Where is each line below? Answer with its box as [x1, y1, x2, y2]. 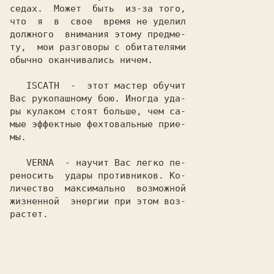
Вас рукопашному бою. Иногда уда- [10, 93, 186, 104]
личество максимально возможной [10, 183, 186, 194]
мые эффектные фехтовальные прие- [10, 119, 186, 130]
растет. [10, 209, 48, 220]
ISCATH [26, 80, 59, 91]
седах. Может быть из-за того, [10, 3, 186, 14]
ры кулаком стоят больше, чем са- [10, 106, 186, 117]
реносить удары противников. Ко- [10, 170, 186, 181]
